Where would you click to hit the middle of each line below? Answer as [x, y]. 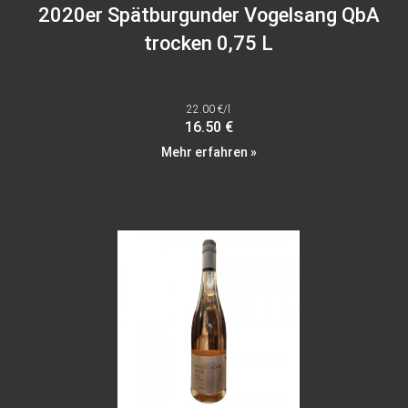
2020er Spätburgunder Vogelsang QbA [209, 15]
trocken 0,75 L [209, 44]
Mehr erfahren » [209, 153]
